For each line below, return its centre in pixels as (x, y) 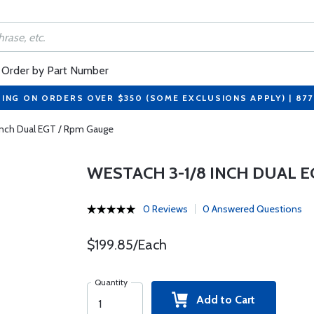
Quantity (111, 282)
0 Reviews (165, 209)
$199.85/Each (127, 245)
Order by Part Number (55, 70)
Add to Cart (222, 300)
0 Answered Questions (252, 209)
